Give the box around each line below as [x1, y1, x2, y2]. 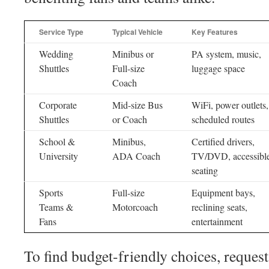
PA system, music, [192, 47, 261, 60]
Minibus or [112, 47, 154, 60]
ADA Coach [112, 150, 160, 162]
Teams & [39, 201, 73, 213]
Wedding [39, 47, 73, 60]
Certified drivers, [192, 135, 255, 148]
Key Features [192, 26, 238, 37]
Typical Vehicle [112, 26, 163, 37]
